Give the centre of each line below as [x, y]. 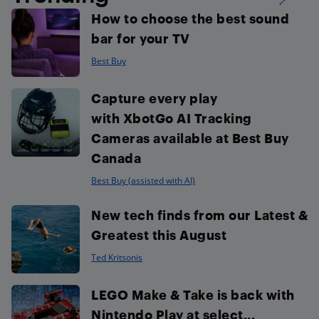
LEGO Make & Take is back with [193, 295]
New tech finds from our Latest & [199, 215]
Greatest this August [159, 235]
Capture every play [154, 98]
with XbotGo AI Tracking [172, 118]
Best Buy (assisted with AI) [143, 181]
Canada [116, 158]
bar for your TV [141, 38]
